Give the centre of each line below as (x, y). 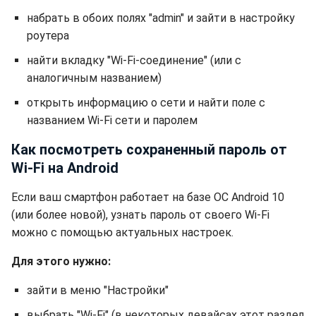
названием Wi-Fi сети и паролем (112, 120)
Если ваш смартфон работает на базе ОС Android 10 (148, 197)
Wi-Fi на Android (65, 168)
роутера (48, 36)
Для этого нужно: (61, 261)
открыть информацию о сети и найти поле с (146, 103)
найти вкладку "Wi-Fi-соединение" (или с (134, 60)
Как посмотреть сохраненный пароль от (149, 150)
